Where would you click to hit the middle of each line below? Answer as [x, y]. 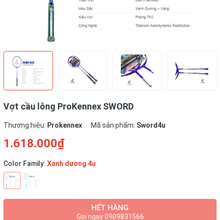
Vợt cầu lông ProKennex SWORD [69, 106]
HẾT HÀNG [110, 208]
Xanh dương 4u [71, 164]
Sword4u [151, 125]
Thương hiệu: [25, 125]
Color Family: [25, 164]
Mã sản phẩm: [114, 125]
